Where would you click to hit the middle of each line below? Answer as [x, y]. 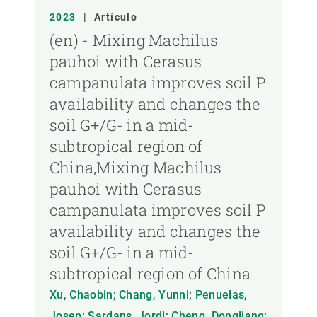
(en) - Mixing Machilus [134, 40]
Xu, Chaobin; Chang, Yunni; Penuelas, [149, 295]
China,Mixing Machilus [136, 168]
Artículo [116, 17]
